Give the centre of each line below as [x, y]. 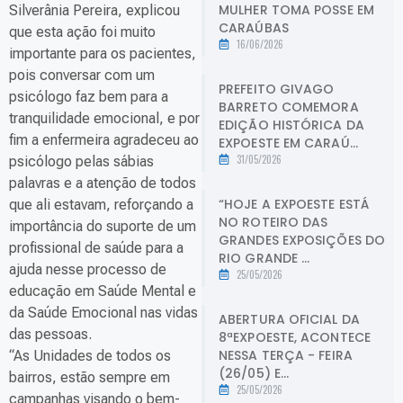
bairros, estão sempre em [90, 378]
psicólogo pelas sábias [81, 162]
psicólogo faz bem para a [89, 97]
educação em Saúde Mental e [103, 291]
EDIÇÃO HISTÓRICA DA [291, 125]
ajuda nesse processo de [88, 270]
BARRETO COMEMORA [289, 107]
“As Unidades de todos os [90, 356]
